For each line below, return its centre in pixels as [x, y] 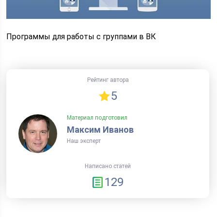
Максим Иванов [100, 130]
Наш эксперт [84, 141]
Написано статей [108, 166]
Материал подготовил [97, 118]
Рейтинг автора [108, 80]
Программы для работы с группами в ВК [81, 37]
